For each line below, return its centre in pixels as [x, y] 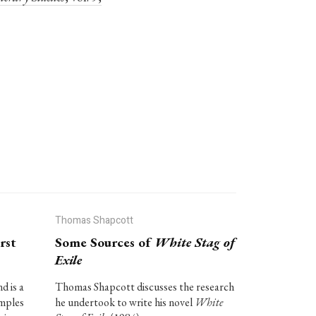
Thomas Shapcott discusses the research [144, 287]
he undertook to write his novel [124, 302]
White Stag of [194, 242]
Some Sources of [104, 242]
